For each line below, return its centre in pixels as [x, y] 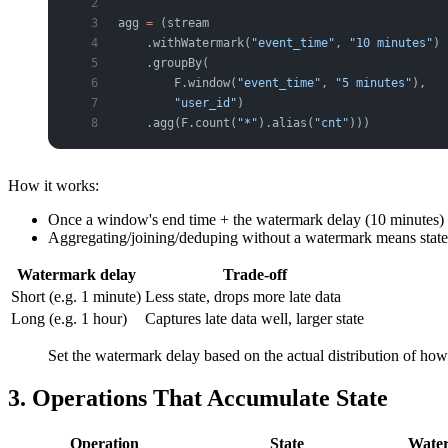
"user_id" [177, 102]
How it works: [53, 185]
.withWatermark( [184, 42]
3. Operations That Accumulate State [198, 397]
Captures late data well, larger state [254, 318]
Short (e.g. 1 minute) [76, 296]
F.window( [177, 82]
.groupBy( [163, 62]
